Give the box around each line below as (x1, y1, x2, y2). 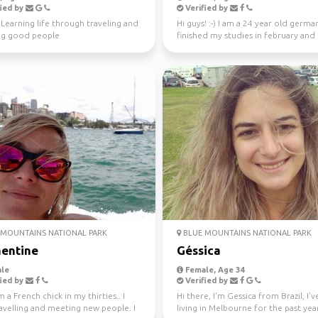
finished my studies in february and (177, 31, 315, 40)
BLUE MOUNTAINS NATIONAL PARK (181, 229, 312, 237)
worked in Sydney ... (177, 43, 256, 52)
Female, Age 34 (183, 265, 244, 274)
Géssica (177, 243, 221, 257)
